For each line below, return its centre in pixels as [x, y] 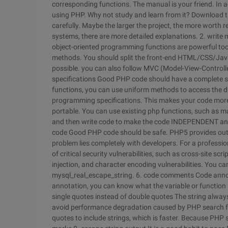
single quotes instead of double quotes [113, 196]
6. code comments [166, 175]
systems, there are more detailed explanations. [126, 36]
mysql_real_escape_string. [94, 175]
